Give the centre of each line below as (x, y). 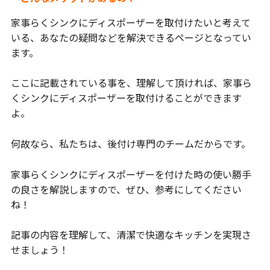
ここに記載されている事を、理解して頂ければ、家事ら (131, 83)
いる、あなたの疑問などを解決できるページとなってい (131, 37)
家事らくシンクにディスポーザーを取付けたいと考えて (130, 22)
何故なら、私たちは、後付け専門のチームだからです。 (130, 143)
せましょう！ (39, 250)
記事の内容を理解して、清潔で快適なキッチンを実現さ (131, 235)
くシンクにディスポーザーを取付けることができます (126, 98)
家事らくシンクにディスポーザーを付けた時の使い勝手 (131, 174)
